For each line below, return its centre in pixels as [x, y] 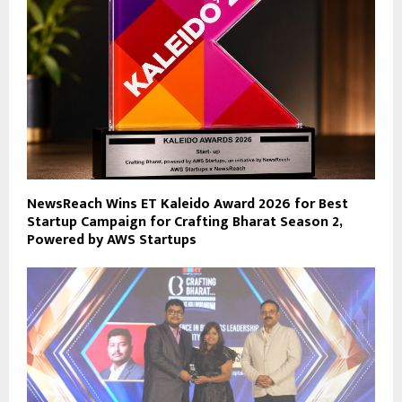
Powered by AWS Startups [112, 240]
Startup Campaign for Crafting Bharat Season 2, [184, 222]
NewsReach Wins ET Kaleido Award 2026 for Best [188, 204]
